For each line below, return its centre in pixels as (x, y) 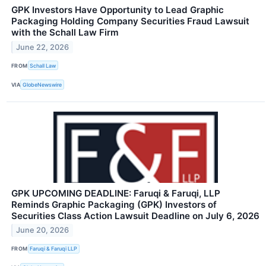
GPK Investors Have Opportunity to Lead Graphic (118, 10)
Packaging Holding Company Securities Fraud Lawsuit (130, 21)
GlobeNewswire (42, 85)
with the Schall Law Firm (65, 33)
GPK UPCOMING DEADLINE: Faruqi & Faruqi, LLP (116, 193)
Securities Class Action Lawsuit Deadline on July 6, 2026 (135, 216)
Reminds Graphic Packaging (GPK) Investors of (114, 204)
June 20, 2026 (43, 230)
